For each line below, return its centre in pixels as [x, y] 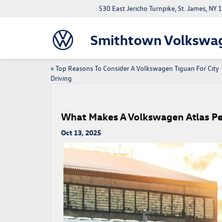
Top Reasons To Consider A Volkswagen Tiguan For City [137, 68]
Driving [61, 78]
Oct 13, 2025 [81, 133]
